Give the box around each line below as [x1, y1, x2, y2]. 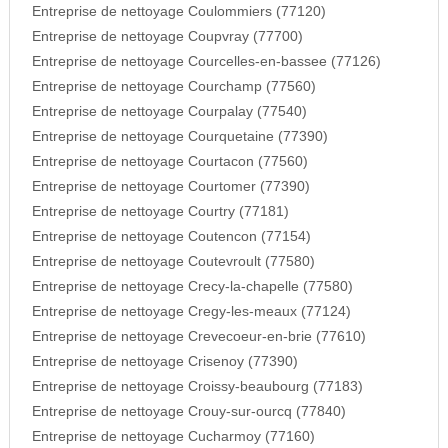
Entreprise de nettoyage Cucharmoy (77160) [31, 429, 315, 445]
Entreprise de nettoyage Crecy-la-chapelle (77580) [31, 279, 353, 295]
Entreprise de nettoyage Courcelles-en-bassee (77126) [31, 54, 381, 70]
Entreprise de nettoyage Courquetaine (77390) [31, 129, 328, 145]
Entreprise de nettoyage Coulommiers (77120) [31, 4, 326, 20]
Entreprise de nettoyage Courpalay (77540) [31, 104, 307, 120]
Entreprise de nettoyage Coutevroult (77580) [31, 254, 315, 270]
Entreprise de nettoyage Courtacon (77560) [31, 154, 308, 170]
